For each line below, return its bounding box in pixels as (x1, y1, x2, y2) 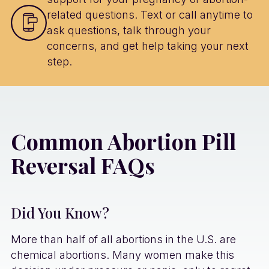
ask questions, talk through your (47, 23, 211, 37)
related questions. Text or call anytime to (47, 8, 253, 21)
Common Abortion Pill (11, 126, 236, 156)
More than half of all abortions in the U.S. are (11, 232, 236, 246)
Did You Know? (11, 202, 109, 222)
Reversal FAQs (11, 150, 155, 180)
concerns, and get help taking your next (47, 39, 249, 52)
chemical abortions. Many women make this (11, 248, 234, 261)
